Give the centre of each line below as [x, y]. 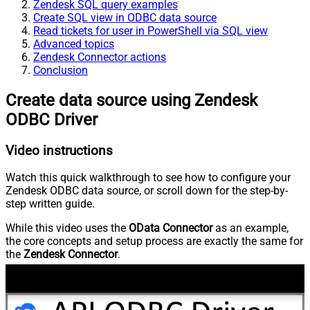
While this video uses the [67, 228]
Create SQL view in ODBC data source [125, 17]
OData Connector [171, 228]
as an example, [250, 228]
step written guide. [50, 204]
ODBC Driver [52, 119]
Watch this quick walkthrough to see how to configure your [148, 178]
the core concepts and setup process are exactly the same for [154, 241]
